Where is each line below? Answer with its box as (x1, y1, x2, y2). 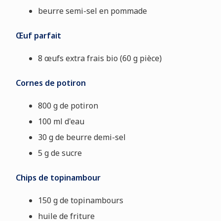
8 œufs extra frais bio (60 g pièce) (37, 52, 162, 64)
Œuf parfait (15, 30, 61, 41)
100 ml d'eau (37, 115, 84, 127)
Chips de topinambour (15, 172, 101, 183)
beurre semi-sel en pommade (37, 5, 147, 16)
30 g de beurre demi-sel (37, 131, 126, 143)
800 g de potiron (37, 100, 98, 111)
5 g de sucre (37, 147, 82, 158)
